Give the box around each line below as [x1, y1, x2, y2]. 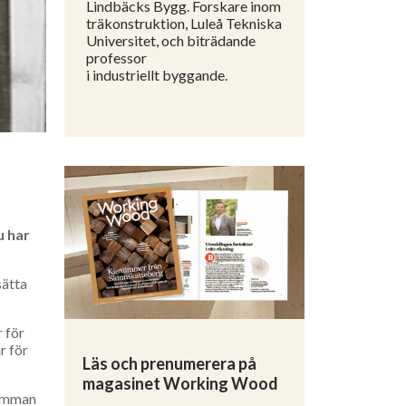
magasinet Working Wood [82, 373, 278, 394]
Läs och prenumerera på [82, 353, 256, 374]
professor [86, 49, 147, 66]
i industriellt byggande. [86, 66, 227, 83]
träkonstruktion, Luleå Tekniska [86, 14, 282, 32]
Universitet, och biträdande [86, 32, 256, 49]
